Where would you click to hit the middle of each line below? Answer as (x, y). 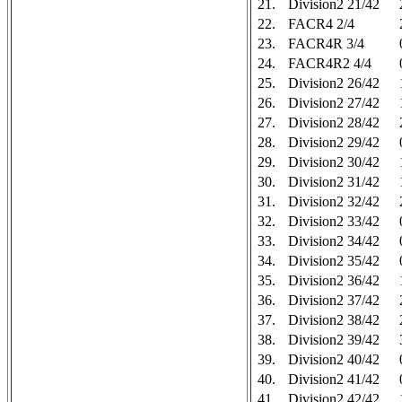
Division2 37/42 (334, 300)
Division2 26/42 (334, 83)
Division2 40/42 (334, 359)
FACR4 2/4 (321, 24)
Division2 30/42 (334, 162)
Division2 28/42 (334, 122)
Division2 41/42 (334, 379)
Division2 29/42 (334, 142)
